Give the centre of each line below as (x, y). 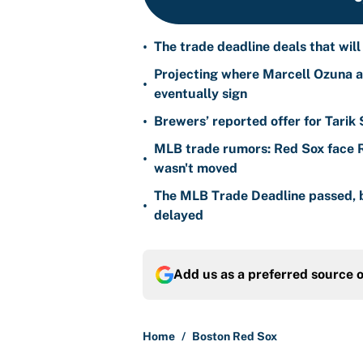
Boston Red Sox (235, 337)
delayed (179, 216)
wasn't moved (196, 169)
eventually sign (201, 94)
